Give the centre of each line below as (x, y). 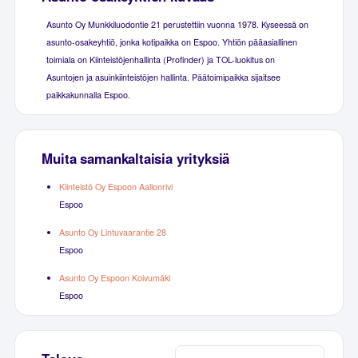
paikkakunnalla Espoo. (88, 94)
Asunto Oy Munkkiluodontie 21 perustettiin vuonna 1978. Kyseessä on (177, 24)
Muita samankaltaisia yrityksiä (136, 158)
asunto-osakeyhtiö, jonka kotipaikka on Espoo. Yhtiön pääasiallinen (171, 42)
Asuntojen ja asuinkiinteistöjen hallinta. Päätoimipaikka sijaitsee (163, 77)
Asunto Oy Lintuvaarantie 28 (112, 232)
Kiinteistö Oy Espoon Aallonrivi (115, 186)
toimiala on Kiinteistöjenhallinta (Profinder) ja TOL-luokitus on (160, 59)
